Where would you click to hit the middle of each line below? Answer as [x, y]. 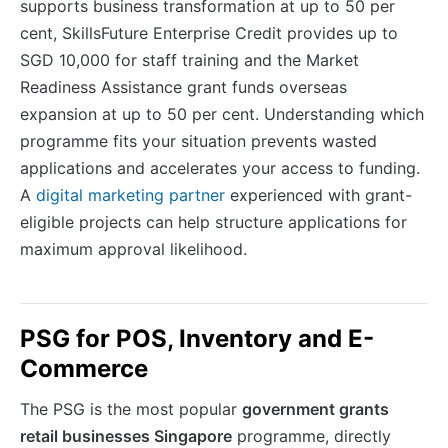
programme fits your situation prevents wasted [198, 140]
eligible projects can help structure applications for [213, 221]
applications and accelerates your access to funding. [220, 167]
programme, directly [311, 435]
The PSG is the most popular [131, 408]
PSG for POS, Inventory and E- [197, 338]
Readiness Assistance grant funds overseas [183, 86]
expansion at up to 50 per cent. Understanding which [222, 113]
